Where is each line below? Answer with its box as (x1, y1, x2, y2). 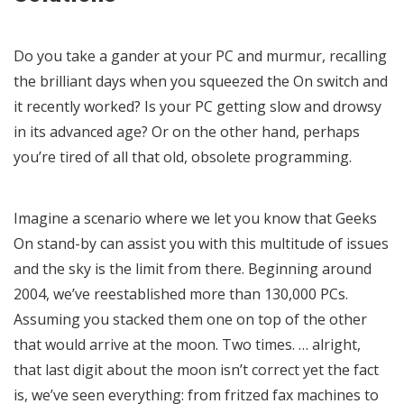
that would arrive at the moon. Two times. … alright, (14, 334, 361, 354)
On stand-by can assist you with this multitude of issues (14, 233, 389, 253)
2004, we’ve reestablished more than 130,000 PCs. (14, 283, 348, 304)
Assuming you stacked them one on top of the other (14, 308, 367, 329)
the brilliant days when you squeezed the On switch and (14, 70, 388, 91)
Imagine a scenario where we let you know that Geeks (14, 207, 377, 228)
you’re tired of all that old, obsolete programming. (14, 146, 352, 167)
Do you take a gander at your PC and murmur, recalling (14, 45, 387, 66)
